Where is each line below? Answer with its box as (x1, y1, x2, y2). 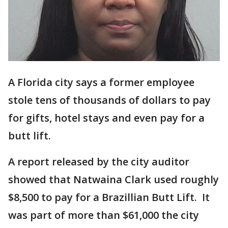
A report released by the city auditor (8, 155, 189, 169)
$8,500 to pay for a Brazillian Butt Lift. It (8, 190, 210, 205)
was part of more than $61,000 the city (8, 208, 199, 222)
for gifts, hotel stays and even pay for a (8, 111, 205, 125)
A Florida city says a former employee (8, 75, 194, 90)
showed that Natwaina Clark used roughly (8, 173, 219, 187)
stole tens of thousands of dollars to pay (8, 93, 211, 107)
